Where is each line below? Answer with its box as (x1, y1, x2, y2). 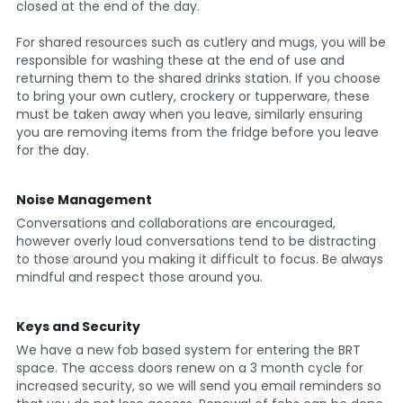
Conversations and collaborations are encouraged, (15, 213, 336, 232)
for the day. (15, 140, 89, 159)
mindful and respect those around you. (15, 267, 263, 286)
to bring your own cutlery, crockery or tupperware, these (15, 86, 370, 105)
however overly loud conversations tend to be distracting (15, 231, 376, 250)
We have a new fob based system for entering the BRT (15, 340, 361, 359)
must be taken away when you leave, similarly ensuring (15, 104, 363, 123)
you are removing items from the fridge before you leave (15, 122, 379, 141)
